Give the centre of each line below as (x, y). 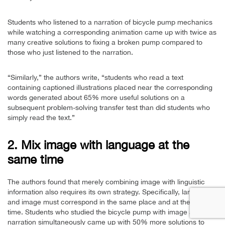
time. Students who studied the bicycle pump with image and (104, 212)
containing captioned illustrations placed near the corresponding (110, 88)
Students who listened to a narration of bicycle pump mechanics (110, 22)
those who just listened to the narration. (70, 52)
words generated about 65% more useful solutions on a (96, 98)
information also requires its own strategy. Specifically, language (109, 192)
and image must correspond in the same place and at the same (109, 202)
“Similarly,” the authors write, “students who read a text (95, 78)
